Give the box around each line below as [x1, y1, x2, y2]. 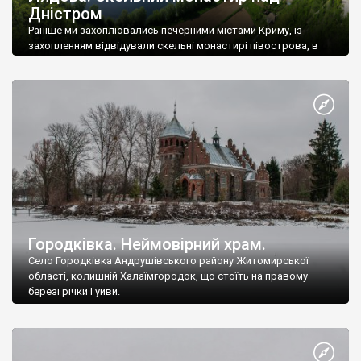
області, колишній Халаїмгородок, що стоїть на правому [28, 270, 308, 283]
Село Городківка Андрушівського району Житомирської [28, 255, 309, 268]
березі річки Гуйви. [28, 285, 120, 298]
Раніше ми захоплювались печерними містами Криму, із [28, 23, 302, 36]
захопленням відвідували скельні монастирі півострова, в [28, 39, 318, 52]
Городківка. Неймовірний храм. [28, 234, 266, 255]
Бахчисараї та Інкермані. [28, 54, 147, 67]
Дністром [28, 3, 102, 23]
